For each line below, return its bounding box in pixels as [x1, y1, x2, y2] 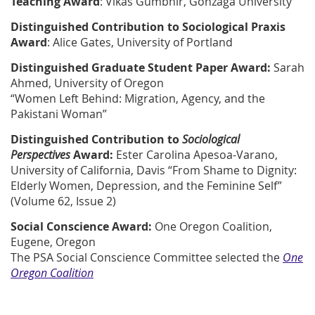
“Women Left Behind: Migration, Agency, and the [11, 91, 265, 107]
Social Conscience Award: [11, 219, 155, 235]
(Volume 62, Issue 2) [11, 193, 116, 210]
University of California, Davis [11, 162, 168, 179]
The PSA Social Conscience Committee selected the [11, 250, 283, 266]
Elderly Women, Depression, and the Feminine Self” [11, 178, 282, 194]
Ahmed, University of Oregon [11, 75, 164, 91]
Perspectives [11, 147, 70, 163]
